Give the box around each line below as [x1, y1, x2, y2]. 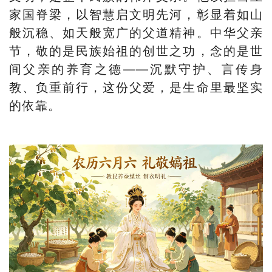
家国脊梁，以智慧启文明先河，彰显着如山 [9, 5, 263, 23]
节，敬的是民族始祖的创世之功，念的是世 [9, 41, 263, 59]
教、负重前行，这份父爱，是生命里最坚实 [9, 78, 263, 96]
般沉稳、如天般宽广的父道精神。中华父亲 [9, 23, 263, 41]
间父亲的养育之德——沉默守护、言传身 [9, 59, 263, 78]
